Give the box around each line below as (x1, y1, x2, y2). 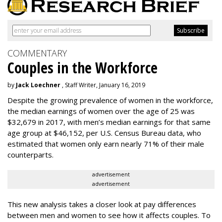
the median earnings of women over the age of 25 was (7, 106, 195, 116)
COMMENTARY (7, 47, 67, 59)
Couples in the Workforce (7, 57, 158, 78)
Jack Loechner (16, 81, 60, 89)
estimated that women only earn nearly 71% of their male (7, 139, 204, 149)
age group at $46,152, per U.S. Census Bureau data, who (7, 128, 201, 138)
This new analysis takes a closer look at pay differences (7, 199, 196, 209)
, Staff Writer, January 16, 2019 (60, 81, 145, 89)
